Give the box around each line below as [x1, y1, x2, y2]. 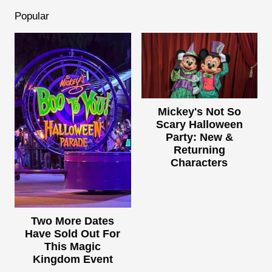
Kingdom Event [32, 253, 113, 265]
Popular [15, 10, 49, 22]
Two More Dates [31, 214, 115, 227]
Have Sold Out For [25, 227, 121, 240]
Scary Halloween [155, 118, 243, 131]
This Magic [44, 240, 101, 253]
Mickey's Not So [157, 106, 241, 118]
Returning [173, 144, 225, 157]
